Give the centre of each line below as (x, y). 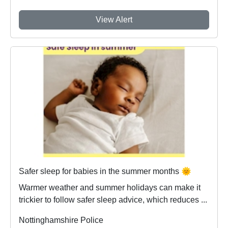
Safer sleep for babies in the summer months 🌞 (105, 172)
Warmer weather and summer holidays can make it (110, 188)
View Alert (114, 19)
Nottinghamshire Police (61, 220)
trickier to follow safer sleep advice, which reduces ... (113, 200)
